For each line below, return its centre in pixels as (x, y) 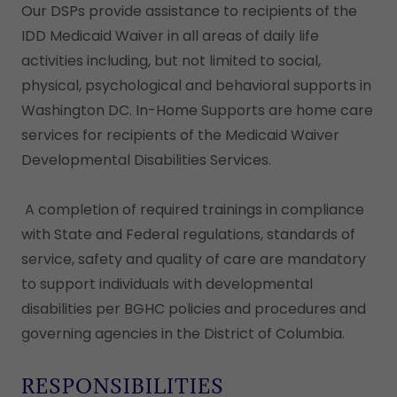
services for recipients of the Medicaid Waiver (180, 135)
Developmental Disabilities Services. (148, 160)
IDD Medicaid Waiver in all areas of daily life (170, 36)
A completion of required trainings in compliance (193, 210)
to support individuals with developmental (167, 284)
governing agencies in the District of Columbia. (185, 334)
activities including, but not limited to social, (171, 61)
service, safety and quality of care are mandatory (194, 259)
